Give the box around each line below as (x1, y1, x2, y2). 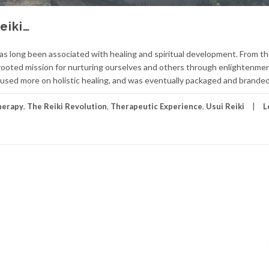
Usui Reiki (206, 101, 244, 111)
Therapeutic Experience (110, 101, 202, 111)
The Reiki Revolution (27, 101, 107, 111)
